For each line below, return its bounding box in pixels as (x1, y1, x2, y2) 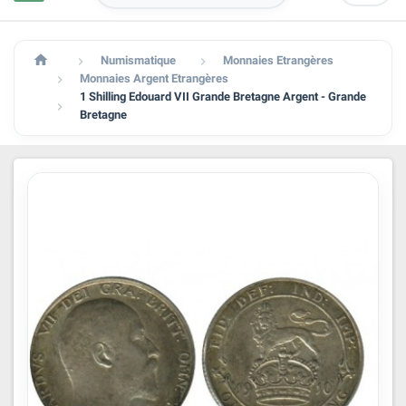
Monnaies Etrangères (223, 53, 333, 67)
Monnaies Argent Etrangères (80, 72, 228, 85)
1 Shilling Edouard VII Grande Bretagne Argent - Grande (80, 90, 366, 103)
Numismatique (101, 53, 176, 67)
